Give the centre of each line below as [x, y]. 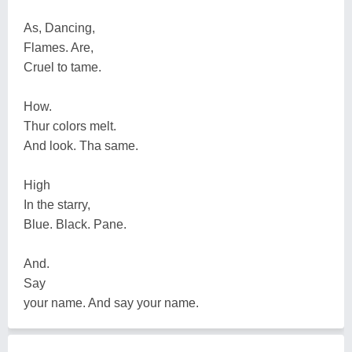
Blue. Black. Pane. [75, 224]
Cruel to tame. [62, 67]
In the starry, [57, 205]
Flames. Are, [59, 48]
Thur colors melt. [70, 126]
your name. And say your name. [111, 303]
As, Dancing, [59, 28]
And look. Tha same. [81, 146]
